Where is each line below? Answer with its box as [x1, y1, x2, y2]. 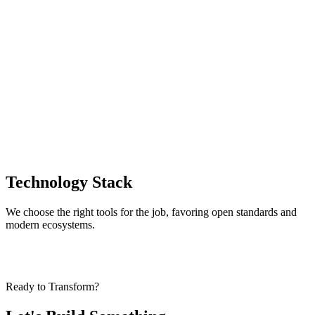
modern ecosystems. [6, 218, 95, 231]
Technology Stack [6, 172, 132, 191]
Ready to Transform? [6, 280, 99, 292]
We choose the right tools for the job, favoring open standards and [6, 205, 297, 218]
